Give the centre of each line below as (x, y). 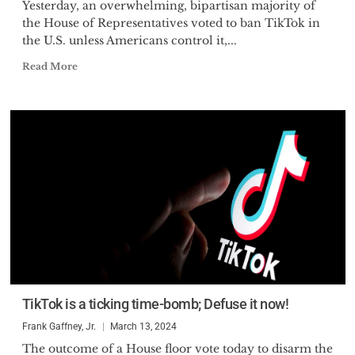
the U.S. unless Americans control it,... (129, 40)
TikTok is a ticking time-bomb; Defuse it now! (155, 304)
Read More (50, 66)
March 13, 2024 (143, 326)
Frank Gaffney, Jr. (59, 326)
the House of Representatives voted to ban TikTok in (171, 23)
